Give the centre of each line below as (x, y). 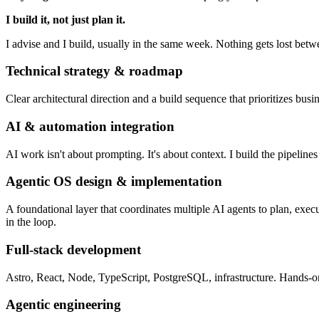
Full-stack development (73, 249)
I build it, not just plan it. (66, 19)
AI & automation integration (90, 126)
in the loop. (31, 222)
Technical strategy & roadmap (94, 71)
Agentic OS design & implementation (114, 182)
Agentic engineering (63, 305)
